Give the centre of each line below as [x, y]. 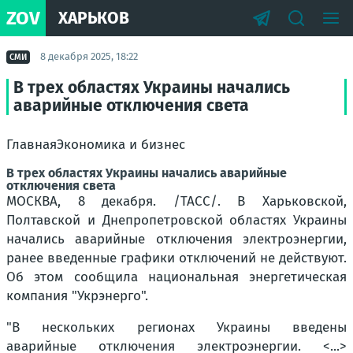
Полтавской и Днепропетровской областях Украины [176, 220]
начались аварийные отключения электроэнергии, [176, 239]
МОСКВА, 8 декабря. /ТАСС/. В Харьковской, [176, 201]
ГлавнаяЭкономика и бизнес [96, 145]
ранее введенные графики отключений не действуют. [176, 258]
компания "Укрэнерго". [77, 296]
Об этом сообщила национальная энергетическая [176, 277]
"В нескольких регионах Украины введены [176, 327]
